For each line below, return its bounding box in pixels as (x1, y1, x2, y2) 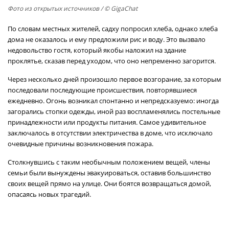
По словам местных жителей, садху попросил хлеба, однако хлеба (8, 24, 218, 33)
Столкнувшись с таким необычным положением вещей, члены (8, 157, 210, 167)
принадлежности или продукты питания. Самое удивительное (8, 118, 206, 127)
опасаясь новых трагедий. (8, 190, 91, 199)
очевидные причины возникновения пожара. (8, 139, 153, 148)
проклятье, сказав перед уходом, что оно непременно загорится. (8, 56, 216, 65)
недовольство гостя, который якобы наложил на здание (8, 45, 186, 55)
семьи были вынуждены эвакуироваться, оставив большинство (8, 168, 211, 177)
